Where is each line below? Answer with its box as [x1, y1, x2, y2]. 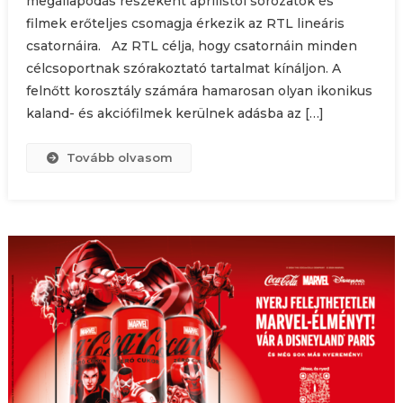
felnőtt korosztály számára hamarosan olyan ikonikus [25, 83, 372, 100]
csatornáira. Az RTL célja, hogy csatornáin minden [25, 38, 357, 55]
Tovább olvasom [67, 150, 174, 166]
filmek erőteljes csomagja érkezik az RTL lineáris [25, 15, 345, 32]
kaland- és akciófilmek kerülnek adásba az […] [25, 105, 324, 122]
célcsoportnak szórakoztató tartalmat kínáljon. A [25, 60, 341, 77]
